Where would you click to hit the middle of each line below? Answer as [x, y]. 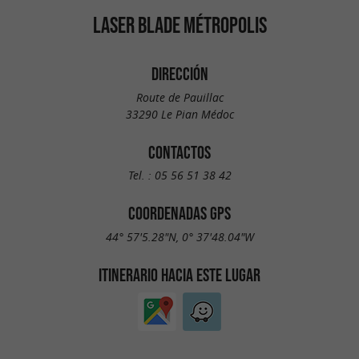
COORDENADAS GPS [179, 214]
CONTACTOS [179, 152]
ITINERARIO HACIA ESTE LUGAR [179, 274]
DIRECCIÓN [179, 74]
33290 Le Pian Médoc [179, 114]
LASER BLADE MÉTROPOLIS [179, 25]
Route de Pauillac [179, 97]
